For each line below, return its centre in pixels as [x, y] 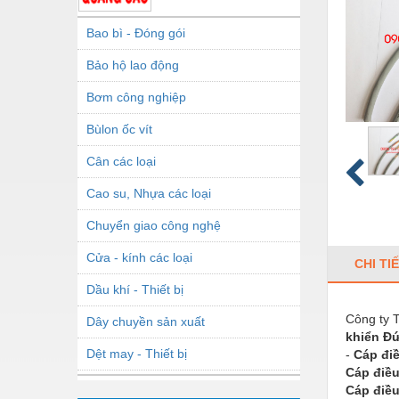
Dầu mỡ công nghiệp [146, 385]
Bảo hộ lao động [133, 65]
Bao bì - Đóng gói [136, 33]
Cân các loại [121, 161]
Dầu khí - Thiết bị [135, 289]
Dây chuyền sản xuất [146, 321]
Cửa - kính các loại [139, 257]
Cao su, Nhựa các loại [149, 193]
